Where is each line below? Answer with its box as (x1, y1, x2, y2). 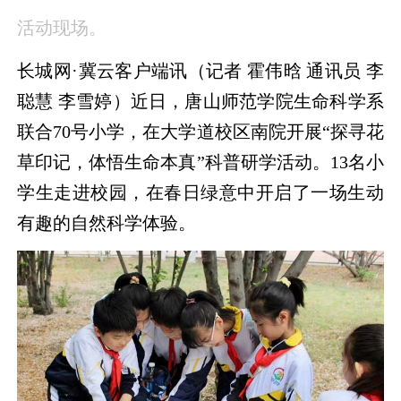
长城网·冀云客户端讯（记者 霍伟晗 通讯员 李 (17, 61, 384, 81)
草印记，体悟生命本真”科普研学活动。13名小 (17, 152, 384, 173)
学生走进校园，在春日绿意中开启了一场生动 (17, 183, 384, 203)
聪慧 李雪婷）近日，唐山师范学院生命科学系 (17, 91, 384, 112)
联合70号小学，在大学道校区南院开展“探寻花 (17, 122, 384, 142)
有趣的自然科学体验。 (17, 213, 197, 234)
